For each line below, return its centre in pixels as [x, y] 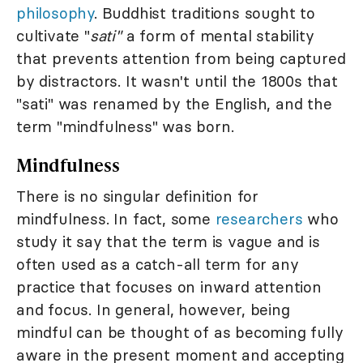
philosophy [56, 13]
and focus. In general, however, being [153, 309]
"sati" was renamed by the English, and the [174, 103]
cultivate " [53, 35]
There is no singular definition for [137, 196]
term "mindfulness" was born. [125, 126]
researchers [259, 218]
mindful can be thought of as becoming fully [180, 332]
